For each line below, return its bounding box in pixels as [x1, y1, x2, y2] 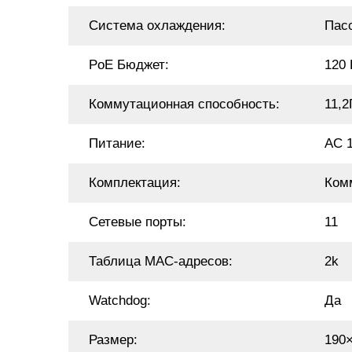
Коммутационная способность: [89, 97, 280, 112]
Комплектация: [89, 175, 181, 190]
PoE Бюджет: [89, 57, 169, 72]
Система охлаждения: [89, 18, 225, 33]
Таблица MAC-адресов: [89, 254, 233, 269]
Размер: [89, 332, 137, 347]
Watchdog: [89, 293, 151, 308]
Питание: [89, 136, 145, 151]
